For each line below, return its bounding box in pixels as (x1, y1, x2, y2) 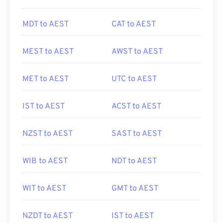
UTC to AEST (111, 74, 157, 84)
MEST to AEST (22, 47, 74, 57)
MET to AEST (22, 74, 69, 84)
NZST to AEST (22, 129, 73, 139)
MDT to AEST (22, 19, 69, 29)
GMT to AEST (111, 184, 158, 194)
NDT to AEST (111, 156, 157, 166)
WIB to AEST (22, 156, 68, 166)
